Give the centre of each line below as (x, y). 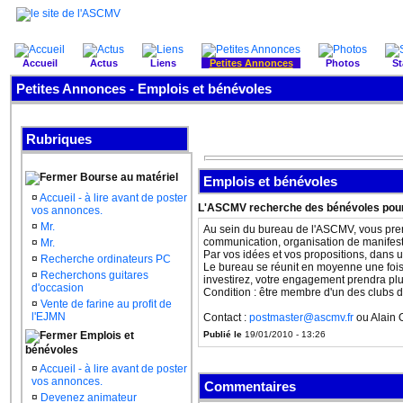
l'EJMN (49, 317)
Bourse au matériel (128, 177)
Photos (343, 63)
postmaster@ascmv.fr (301, 318)
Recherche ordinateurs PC (106, 259)
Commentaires (250, 386)
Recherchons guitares (94, 275)
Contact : (226, 318)
